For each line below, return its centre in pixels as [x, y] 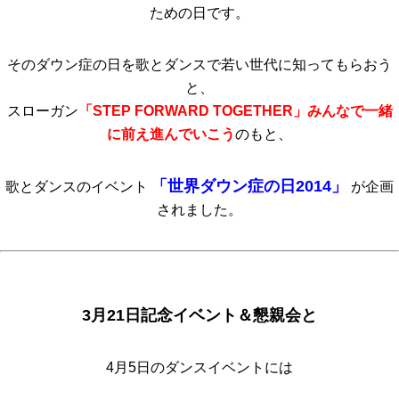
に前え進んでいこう [171, 134]
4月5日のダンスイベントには [199, 367]
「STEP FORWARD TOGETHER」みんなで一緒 [235, 111]
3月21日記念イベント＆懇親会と [199, 315]
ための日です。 [199, 13]
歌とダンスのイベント [78, 187]
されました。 [199, 210]
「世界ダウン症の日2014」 [249, 186]
